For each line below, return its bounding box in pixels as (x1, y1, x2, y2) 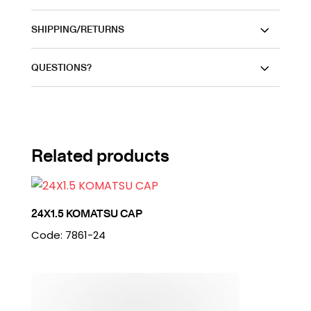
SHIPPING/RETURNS (31, 22, 124, 35)
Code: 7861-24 (31, 227, 106, 242)
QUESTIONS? (31, 60, 92, 74)
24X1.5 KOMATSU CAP (31, 205, 142, 221)
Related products (31, 142, 169, 167)
